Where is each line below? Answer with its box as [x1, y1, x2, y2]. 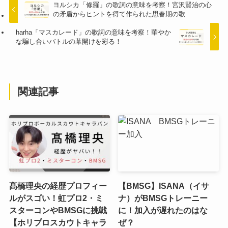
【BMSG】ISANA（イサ [118, 181, 210, 191]
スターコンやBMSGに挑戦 [9, 206, 107, 215]
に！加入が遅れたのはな [118, 206, 208, 215]
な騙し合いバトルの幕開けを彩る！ [16, 37, 122, 45]
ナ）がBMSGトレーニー [118, 193, 208, 203]
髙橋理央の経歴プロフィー [9, 181, 107, 191]
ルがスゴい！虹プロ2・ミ [9, 193, 103, 203]
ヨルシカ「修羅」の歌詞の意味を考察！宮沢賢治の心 [53, 1, 212, 9]
